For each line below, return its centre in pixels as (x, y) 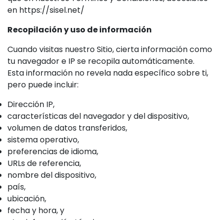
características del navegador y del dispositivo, (98, 116)
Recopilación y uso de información (80, 30)
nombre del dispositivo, (52, 175)
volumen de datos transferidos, (67, 128)
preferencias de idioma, (53, 151)
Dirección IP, (31, 104)
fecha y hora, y (36, 210)
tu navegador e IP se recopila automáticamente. (101, 61)
